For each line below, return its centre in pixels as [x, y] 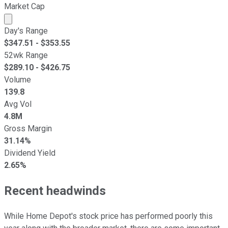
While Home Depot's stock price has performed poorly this [108, 216]
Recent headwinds [55, 191]
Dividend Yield [30, 153]
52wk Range [26, 55]
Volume [18, 79]
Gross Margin [28, 128]
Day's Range [26, 31]
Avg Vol [18, 104]
